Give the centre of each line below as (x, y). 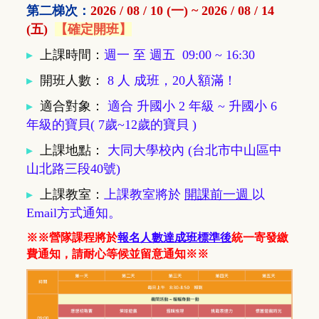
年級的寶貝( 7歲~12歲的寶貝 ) (111, 125)
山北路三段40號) (73, 169)
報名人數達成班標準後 (174, 238)
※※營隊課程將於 (72, 238)
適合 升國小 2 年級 (161, 106)
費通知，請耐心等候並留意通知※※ (117, 254)
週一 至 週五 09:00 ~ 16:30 (179, 55)
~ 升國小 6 (246, 106)
